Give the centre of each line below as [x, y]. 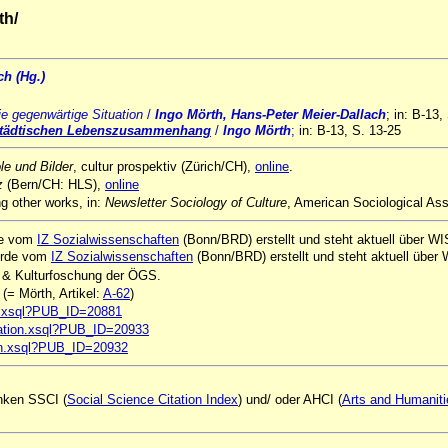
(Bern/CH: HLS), [54, 184]
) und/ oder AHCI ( [290, 399]
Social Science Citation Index [152, 399]
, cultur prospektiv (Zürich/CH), [164, 166]
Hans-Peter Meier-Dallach [308, 114]
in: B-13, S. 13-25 [350, 130]
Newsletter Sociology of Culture [196, 202]
